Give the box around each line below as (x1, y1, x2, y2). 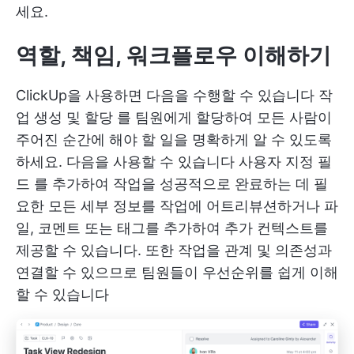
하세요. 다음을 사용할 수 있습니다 (16, 153, 239, 170)
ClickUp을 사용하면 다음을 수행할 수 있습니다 (16, 86, 318, 104)
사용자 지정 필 (239, 153, 332, 170)
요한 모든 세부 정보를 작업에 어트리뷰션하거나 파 (16, 197, 338, 214)
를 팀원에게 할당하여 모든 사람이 (113, 108, 332, 126)
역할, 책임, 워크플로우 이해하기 (16, 41, 331, 69)
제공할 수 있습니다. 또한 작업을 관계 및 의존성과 (16, 241, 332, 258)
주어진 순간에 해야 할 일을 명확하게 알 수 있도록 (16, 130, 332, 148)
